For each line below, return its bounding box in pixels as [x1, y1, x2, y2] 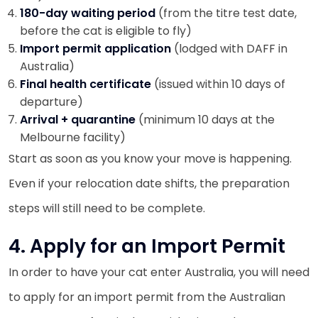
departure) [20, 93, 83, 110]
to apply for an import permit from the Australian [9, 288, 285, 305]
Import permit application [20, 40, 174, 57]
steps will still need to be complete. [9, 199, 205, 216]
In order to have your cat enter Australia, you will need [9, 263, 309, 280]
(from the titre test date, [158, 4, 297, 21]
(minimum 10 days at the [138, 111, 275, 128]
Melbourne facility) [20, 128, 126, 146]
